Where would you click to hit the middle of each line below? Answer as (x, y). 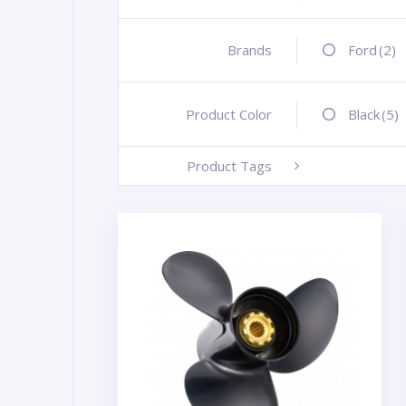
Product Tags (230, 165)
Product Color (229, 114)
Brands (250, 50)
